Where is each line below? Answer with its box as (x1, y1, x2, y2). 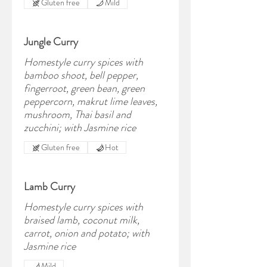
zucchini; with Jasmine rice (24, 120, 136, 135)
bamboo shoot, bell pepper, (24, 67, 138, 83)
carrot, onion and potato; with (24, 225, 150, 241)
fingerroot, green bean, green (24, 80, 145, 96)
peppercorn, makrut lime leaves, (24, 94, 157, 109)
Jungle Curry (24, 34, 78, 49)
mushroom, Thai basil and (24, 107, 131, 122)
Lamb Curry (24, 179, 75, 194)
